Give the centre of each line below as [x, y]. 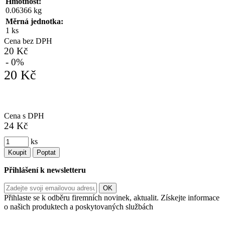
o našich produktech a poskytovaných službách [79, 207]
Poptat [46, 153]
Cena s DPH [24, 116]
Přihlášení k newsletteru [45, 170]
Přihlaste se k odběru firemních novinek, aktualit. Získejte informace [112, 198]
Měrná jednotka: [34, 22]
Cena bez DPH [28, 41]
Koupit [17, 153]
